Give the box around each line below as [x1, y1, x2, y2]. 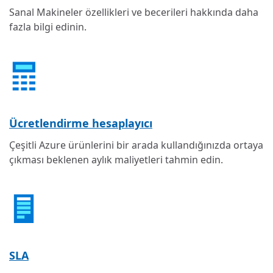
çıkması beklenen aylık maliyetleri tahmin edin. [9, 152, 223, 166]
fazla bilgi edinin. [9, 19, 87, 34]
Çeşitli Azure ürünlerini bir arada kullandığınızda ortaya [9, 138, 263, 152]
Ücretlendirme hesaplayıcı [9, 115, 152, 130]
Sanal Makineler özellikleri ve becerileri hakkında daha [9, 5, 258, 19]
